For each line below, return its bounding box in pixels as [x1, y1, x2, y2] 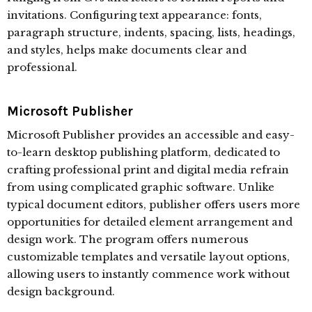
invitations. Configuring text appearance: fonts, [7, 8, 262, 22]
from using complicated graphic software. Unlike [7, 180, 274, 194]
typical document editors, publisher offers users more [7, 198, 300, 211]
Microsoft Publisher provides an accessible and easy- [7, 128, 295, 141]
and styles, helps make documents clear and [7, 43, 247, 56]
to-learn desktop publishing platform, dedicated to [7, 146, 280, 159]
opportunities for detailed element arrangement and [7, 215, 292, 228]
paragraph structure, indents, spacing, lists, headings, [7, 26, 295, 39]
